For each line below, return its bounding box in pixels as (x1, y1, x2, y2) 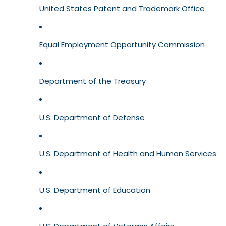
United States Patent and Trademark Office (39, 3, 205, 14)
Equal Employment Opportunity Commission (39, 39, 205, 50)
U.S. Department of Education (39, 185, 150, 196)
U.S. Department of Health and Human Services (39, 148, 216, 159)
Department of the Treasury (39, 76, 146, 87)
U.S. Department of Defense (39, 112, 145, 123)
